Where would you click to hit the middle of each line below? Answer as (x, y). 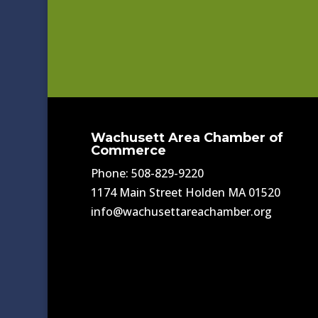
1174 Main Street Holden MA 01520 (185, 193)
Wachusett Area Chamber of (187, 138)
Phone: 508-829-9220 (147, 174)
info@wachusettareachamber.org (181, 212)
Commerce (128, 151)
